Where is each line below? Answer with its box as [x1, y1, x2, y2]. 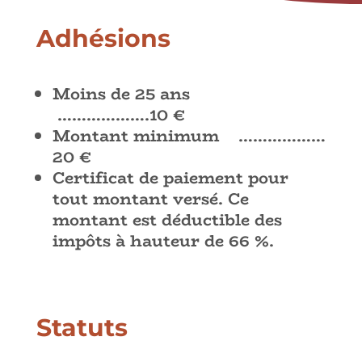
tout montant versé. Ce [52, 186, 249, 212]
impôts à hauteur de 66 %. [52, 228, 274, 254]
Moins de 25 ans [52, 81, 224, 107]
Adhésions [36, 23, 170, 54]
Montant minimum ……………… [52, 123, 326, 149]
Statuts [36, 313, 128, 343]
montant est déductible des [52, 207, 282, 233]
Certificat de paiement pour [52, 165, 288, 191]
